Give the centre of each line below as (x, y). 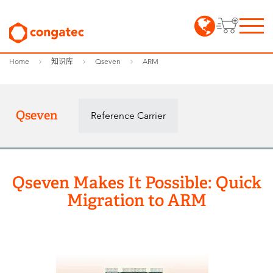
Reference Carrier (128, 115)
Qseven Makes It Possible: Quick (136, 183)
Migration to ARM (136, 200)
